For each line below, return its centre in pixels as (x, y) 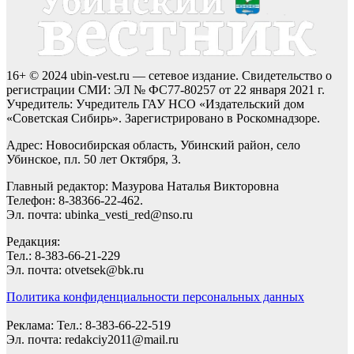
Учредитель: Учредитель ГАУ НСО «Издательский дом (155, 104)
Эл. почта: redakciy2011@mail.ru (92, 339)
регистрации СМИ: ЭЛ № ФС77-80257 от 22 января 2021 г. (166, 89)
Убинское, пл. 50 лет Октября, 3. (94, 159)
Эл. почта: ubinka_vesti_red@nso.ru (100, 214)
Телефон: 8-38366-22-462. (75, 200)
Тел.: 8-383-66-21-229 (63, 255)
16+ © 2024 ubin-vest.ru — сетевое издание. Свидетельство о (169, 75)
